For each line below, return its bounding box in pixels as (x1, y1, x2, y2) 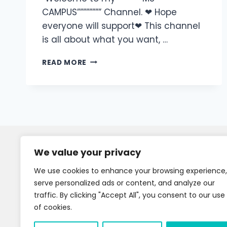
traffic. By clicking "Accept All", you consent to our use (34, 190, 225, 200)
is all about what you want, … (42, 33, 168, 46)
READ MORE (42, 57, 87, 67)
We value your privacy (34, 146, 141, 159)
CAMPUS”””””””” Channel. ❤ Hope (42, 6, 177, 18)
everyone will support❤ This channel (42, 19, 200, 32)
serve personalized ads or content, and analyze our (34, 178, 215, 188)
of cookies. (34, 202, 72, 212)
